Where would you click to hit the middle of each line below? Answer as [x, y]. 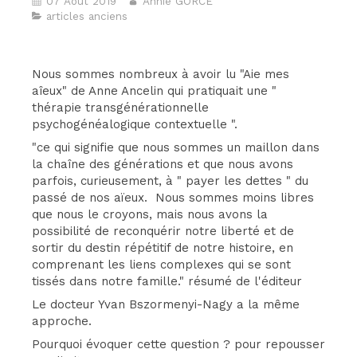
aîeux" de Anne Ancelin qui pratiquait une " [154, 91]
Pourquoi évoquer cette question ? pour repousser [178, 344]
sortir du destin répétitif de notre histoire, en [163, 248]
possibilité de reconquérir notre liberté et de [163, 231]
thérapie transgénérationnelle [120, 108]
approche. [62, 321]
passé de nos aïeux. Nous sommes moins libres [173, 198]
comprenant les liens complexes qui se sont [161, 265]
